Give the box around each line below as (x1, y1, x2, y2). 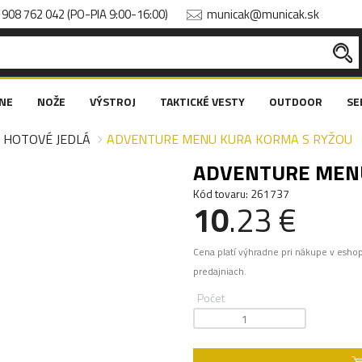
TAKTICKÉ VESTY (160, 93, 245, 110)
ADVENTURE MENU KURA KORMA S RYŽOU (107, 129, 352, 149)
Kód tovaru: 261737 (193, 185, 289, 202)
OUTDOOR (269, 93, 322, 110)
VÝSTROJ (90, 93, 136, 110)
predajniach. (193, 264, 246, 279)
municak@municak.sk (207, 5, 319, 23)
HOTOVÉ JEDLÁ (3, 129, 90, 149)
